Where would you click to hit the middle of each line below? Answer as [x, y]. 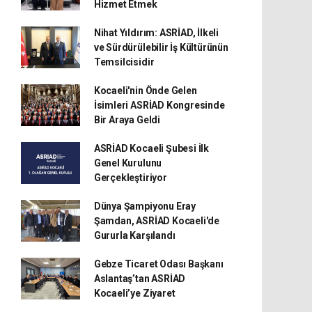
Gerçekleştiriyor [130, 177]
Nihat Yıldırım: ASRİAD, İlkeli [156, 32]
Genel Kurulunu [128, 163]
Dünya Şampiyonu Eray [145, 206]
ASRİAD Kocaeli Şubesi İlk [151, 148]
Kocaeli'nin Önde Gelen [145, 90]
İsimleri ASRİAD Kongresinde [159, 105]
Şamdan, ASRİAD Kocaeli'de [157, 220]
